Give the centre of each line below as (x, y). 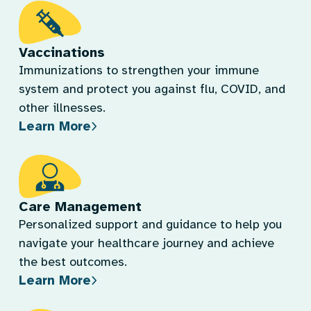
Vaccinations (62, 52)
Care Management (80, 207)
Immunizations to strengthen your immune (139, 70)
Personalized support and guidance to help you (150, 224)
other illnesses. (62, 108)
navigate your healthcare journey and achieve (146, 243)
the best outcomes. (73, 262)
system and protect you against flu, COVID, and (152, 89)
